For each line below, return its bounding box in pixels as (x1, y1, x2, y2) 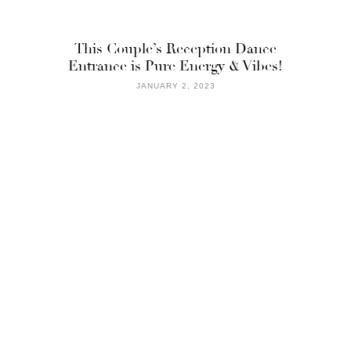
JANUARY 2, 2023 (136, 81, 215, 90)
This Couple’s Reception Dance (74, 39, 277, 57)
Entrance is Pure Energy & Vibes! (68, 56, 283, 74)
